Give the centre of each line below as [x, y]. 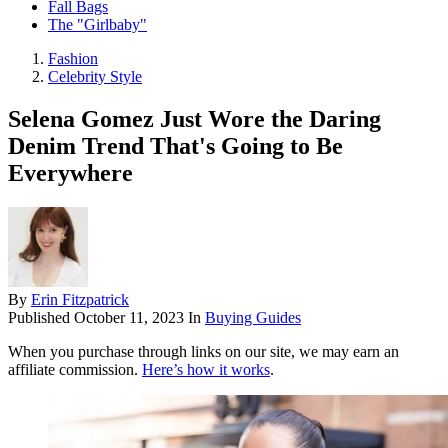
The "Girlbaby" [97, 25]
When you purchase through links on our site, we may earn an [203, 352]
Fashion [73, 59]
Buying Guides [253, 318]
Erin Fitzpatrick [80, 300]
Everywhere [70, 173]
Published [41, 318]
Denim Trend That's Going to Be [175, 146]
